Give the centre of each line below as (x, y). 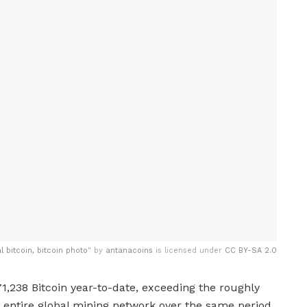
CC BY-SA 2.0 (251, 251)
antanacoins (129, 251)
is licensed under (189, 251)
